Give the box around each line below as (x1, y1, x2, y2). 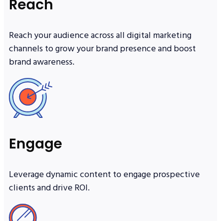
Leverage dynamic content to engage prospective (9, 167, 200, 182)
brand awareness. (9, 55, 74, 70)
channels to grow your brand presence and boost (9, 41, 196, 56)
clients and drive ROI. (9, 181, 90, 195)
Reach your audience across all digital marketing (9, 28, 191, 43)
